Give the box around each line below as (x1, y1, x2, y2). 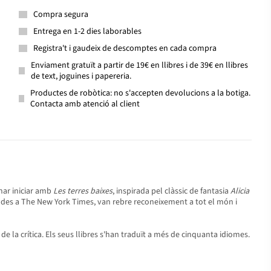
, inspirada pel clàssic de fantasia (113, 185, 230, 197)
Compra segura (33, 8, 88, 21)
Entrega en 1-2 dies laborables (33, 25, 142, 38)
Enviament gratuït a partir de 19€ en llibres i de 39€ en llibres (30, 59, 248, 71)
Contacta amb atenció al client (30, 98, 140, 110)
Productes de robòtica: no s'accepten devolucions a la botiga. (30, 87, 251, 99)
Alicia (230, 185, 249, 197)
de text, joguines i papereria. (30, 70, 131, 82)
